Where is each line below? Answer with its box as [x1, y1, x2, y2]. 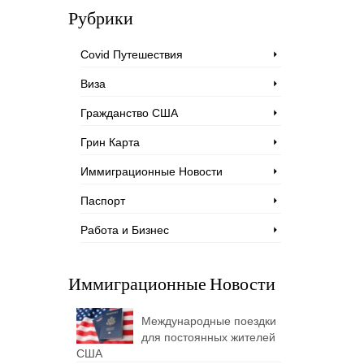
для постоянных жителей [141, 331, 275, 344]
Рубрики [67, 6, 133, 28]
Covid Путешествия [80, 48, 183, 61]
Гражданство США [80, 106, 178, 119]
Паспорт [80, 194, 125, 207]
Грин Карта [80, 136, 140, 149]
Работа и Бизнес [80, 223, 169, 236]
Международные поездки [141, 314, 276, 327]
